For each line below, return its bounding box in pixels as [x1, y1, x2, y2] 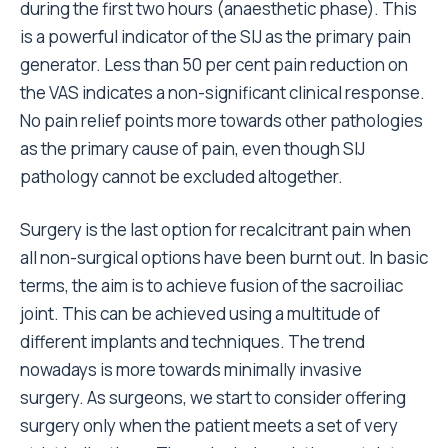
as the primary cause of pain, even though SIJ [20, 136, 365, 160]
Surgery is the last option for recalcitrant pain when [20, 217, 411, 241]
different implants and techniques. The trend [20, 329, 365, 353]
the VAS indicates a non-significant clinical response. [20, 80, 425, 104]
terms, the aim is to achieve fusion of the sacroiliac [20, 273, 403, 297]
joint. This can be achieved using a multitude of [20, 301, 380, 325]
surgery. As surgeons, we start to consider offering [20, 385, 406, 409]
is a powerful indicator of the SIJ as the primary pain [20, 24, 411, 48]
